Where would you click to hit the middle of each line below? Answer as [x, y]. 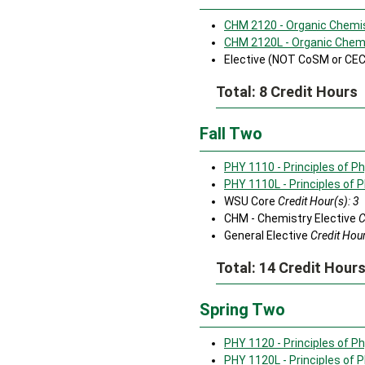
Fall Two [231, 134]
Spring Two [242, 310]
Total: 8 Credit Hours [287, 92]
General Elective [267, 235]
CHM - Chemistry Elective [291, 218]
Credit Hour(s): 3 [319, 201]
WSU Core [251, 201]
